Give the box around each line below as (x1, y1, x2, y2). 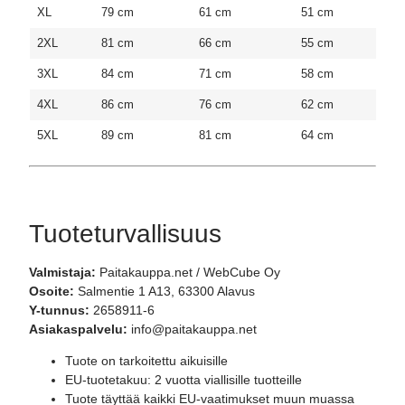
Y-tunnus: (29, 302, 90, 317)
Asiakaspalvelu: (29, 321, 128, 336)
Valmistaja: (29, 264, 97, 279)
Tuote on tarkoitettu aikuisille (65, 353, 229, 369)
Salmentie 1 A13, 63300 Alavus (74, 283, 256, 298)
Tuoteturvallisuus (29, 219, 222, 248)
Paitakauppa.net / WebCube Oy (96, 264, 281, 279)
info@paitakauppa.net (131, 321, 258, 336)
